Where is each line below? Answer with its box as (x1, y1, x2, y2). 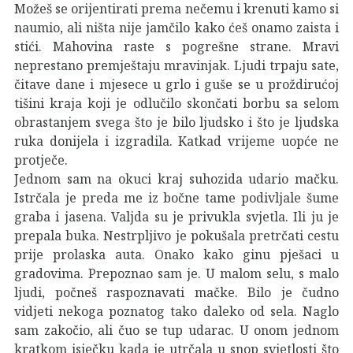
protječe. (14, 150, 68, 169)
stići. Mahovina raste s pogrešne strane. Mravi (14, 37, 339, 55)
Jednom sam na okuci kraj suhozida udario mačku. (14, 169, 339, 188)
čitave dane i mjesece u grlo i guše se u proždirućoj (14, 75, 339, 93)
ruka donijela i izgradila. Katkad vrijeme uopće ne (14, 132, 339, 150)
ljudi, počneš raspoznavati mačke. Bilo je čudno (14, 283, 339, 301)
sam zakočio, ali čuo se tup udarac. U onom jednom (14, 321, 339, 339)
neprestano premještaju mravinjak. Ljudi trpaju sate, (14, 56, 339, 74)
